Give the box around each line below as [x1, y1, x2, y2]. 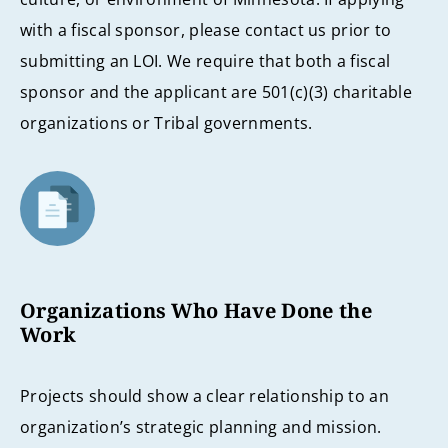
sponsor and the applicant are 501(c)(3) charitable [20, 80, 413, 103]
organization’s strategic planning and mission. [20, 415, 382, 438]
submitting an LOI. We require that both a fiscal [20, 49, 391, 72]
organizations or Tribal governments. [20, 111, 313, 134]
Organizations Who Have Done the [20, 297, 372, 325]
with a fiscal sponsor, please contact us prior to [20, 18, 392, 41]
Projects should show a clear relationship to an [20, 384, 390, 407]
